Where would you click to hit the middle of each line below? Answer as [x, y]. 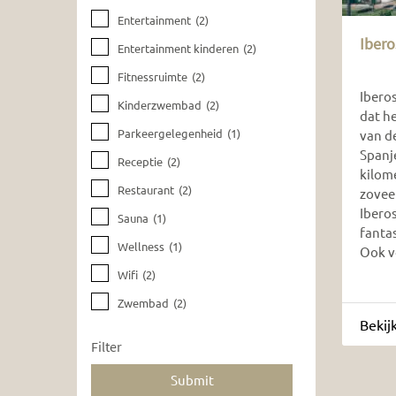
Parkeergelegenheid [170, 133]
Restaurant [145, 190]
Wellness [141, 246]
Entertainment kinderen [178, 48]
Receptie [140, 161]
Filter [106, 346]
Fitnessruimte [152, 76]
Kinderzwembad [159, 105]
